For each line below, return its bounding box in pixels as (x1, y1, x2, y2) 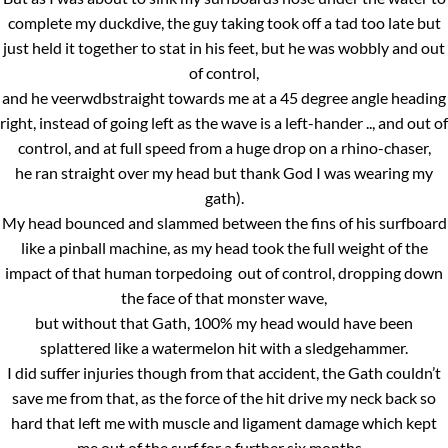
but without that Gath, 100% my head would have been (35, 313, 413, 333)
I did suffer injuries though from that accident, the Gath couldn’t (7, 363, 441, 383)
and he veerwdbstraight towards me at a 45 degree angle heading (2, 88, 446, 108)
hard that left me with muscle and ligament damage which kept (11, 413, 437, 433)
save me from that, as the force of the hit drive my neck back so (12, 388, 436, 408)
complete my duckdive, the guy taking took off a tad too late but (7, 13, 441, 33)
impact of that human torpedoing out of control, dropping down (5, 263, 443, 283)
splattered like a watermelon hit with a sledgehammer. (40, 338, 408, 358)
